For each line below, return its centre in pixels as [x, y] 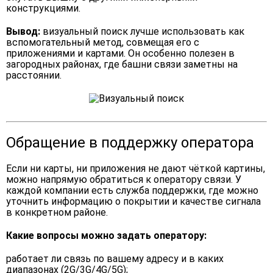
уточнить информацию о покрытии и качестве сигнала [133, 201]
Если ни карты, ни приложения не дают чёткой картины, [136, 168]
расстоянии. [34, 75]
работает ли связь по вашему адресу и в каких [115, 259]
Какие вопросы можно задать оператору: [106, 236]
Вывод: [24, 31]
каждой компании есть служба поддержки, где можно [132, 190]
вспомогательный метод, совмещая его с [103, 42]
